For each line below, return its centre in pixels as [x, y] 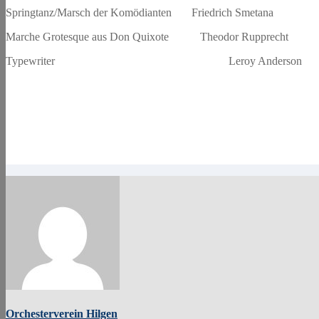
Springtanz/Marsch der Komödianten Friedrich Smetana [140, 12]
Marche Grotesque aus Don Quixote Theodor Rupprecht [147, 36]
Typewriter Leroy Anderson [154, 61]
